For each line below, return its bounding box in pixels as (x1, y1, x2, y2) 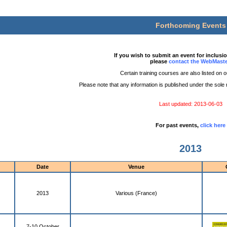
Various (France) (116, 190, 157, 197)
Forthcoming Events (155, 21, 226, 29)
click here (200, 122, 225, 128)
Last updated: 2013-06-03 (159, 101, 222, 107)
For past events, (156, 122, 200, 128)
